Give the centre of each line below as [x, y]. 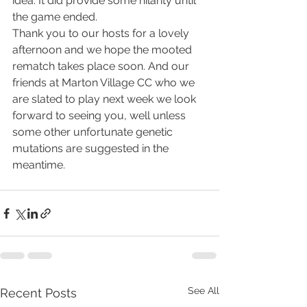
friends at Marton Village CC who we [105, 83]
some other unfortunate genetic [94, 132]
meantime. [39, 165]
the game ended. [55, 17]
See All [204, 291]
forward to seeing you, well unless [100, 115]
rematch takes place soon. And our [102, 66]
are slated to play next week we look [106, 99]
